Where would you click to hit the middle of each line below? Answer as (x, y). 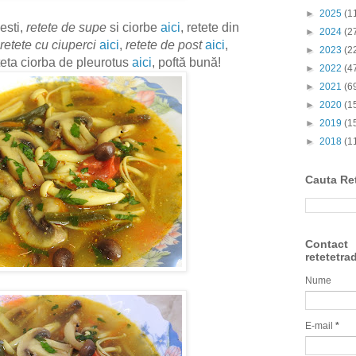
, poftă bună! (186, 63)
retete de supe (66, 28)
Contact (327, 244)
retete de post (164, 45)
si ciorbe (133, 28)
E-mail (320, 326)
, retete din (210, 28)
